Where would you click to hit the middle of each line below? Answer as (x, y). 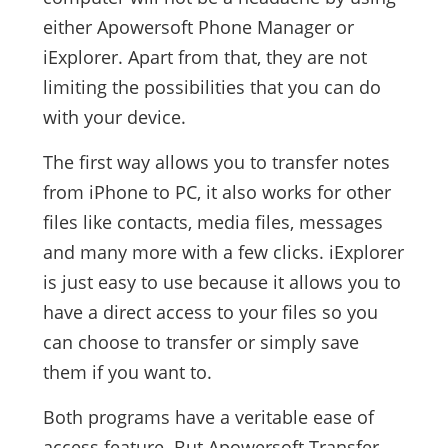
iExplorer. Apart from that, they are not (204, 56)
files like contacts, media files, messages (212, 221)
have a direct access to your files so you (210, 311)
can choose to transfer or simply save (200, 341)
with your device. (114, 116)
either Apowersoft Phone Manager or (198, 26)
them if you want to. (127, 371)
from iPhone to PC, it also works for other (216, 191)
